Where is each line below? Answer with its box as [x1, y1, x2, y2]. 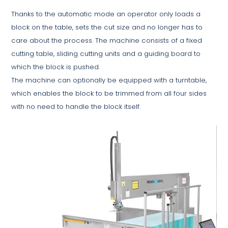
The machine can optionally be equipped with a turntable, [11, 75, 207, 85]
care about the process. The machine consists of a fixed [11, 35, 203, 45]
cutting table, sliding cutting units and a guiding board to [11, 48, 201, 59]
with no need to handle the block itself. [11, 101, 141, 111]
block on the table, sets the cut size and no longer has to [11, 22, 203, 32]
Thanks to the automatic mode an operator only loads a [11, 9, 201, 19]
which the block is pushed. [11, 62, 100, 72]
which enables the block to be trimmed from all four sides [11, 88, 207, 98]
